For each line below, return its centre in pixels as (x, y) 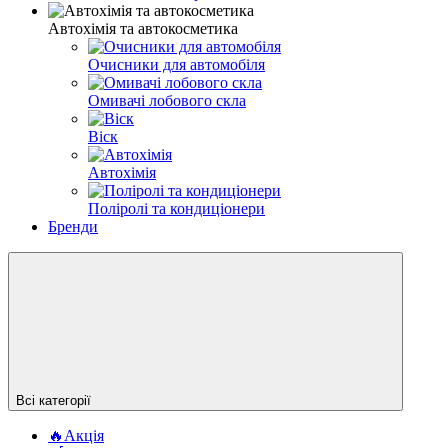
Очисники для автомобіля (176, 64)
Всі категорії (53, 400)
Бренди (73, 226)
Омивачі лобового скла (167, 100)
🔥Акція (76, 435)
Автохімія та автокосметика (143, 28)
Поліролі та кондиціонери (176, 208)
